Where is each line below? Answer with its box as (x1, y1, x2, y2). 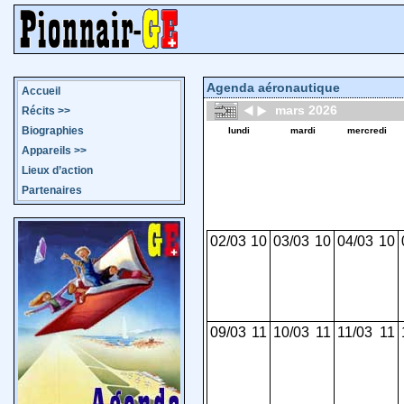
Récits (21, 105, 55, 117)
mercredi (346, 125, 387, 135)
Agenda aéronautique (207, 80, 340, 95)
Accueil (21, 85, 60, 97)
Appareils (21, 144, 71, 157)
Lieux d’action (21, 164, 93, 177)
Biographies (21, 124, 84, 137)
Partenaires (21, 184, 82, 197)
